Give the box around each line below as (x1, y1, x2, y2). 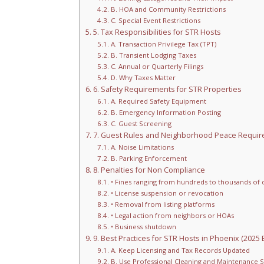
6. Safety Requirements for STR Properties (93, 84, 242, 94)
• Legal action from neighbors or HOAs (110, 210, 234, 220)
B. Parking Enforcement (110, 153, 187, 163)
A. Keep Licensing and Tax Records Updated (110, 245, 250, 255)
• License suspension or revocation (110, 188, 223, 197)
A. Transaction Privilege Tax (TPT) (110, 39, 216, 48)
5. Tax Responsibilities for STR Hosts (93, 27, 221, 37)
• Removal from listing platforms (110, 199, 214, 209)
